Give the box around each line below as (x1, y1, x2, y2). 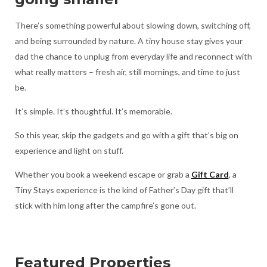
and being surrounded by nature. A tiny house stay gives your (14, 35, 243, 46)
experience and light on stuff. (14, 145, 123, 156)
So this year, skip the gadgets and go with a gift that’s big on (14, 129, 238, 140)
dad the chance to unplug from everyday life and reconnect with (14, 51, 252, 61)
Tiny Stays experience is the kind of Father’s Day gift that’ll (14, 184, 234, 195)
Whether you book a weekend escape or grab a (14, 169, 191, 179)
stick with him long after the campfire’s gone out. (14, 200, 196, 210)
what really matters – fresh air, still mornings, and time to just (14, 66, 240, 77)
